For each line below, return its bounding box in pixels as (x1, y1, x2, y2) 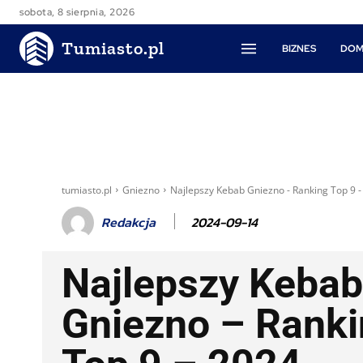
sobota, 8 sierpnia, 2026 (19, 6, 135, 19)
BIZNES (282, 42, 317, 55)
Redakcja (101, 212, 156, 232)
